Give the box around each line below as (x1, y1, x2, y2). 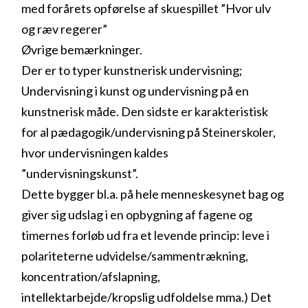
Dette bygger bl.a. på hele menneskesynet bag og (21, 186, 285, 201)
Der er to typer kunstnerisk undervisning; (21, 62, 243, 78)
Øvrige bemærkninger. (21, 41, 143, 57)
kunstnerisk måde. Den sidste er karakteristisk (21, 103, 269, 119)
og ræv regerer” (21, 21, 108, 36)
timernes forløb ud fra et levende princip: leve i (21, 227, 270, 243)
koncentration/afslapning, (21, 268, 161, 284)
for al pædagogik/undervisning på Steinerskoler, (21, 124, 276, 140)
